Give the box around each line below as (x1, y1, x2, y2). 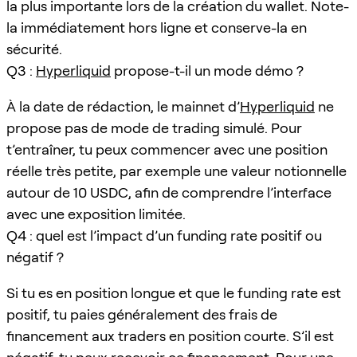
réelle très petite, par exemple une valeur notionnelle (6, 162, 347, 179)
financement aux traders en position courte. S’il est (6, 327, 334, 344)
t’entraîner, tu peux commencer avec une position (6, 140, 328, 158)
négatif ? (6, 248, 64, 265)
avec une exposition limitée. (6, 205, 186, 222)
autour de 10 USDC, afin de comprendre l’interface (6, 183, 331, 201)
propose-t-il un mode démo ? (111, 61, 304, 79)
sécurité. (6, 40, 62, 57)
